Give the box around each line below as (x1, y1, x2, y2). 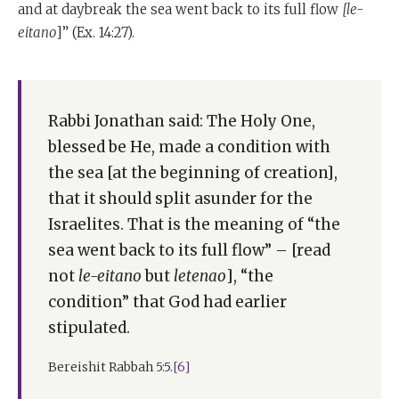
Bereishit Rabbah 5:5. (48, 358, 173, 375)
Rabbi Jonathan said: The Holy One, (48, 110, 315, 131)
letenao (174, 265, 226, 286)
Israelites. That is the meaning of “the (48, 214, 340, 234)
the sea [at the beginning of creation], (48, 162, 338, 183)
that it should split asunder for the (48, 188, 313, 208)
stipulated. (48, 317, 130, 338)
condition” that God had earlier (48, 291, 287, 312)
